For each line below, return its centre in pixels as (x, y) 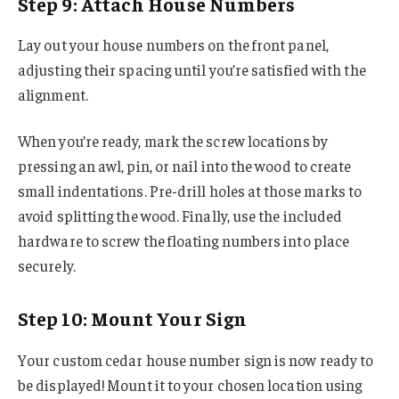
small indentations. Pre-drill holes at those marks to (190, 190)
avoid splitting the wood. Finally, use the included (180, 215)
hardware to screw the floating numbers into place (184, 240)
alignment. (53, 95)
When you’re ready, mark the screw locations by (173, 140)
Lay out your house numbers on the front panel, (173, 45)
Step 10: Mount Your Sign (133, 318)
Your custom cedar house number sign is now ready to (196, 359)
